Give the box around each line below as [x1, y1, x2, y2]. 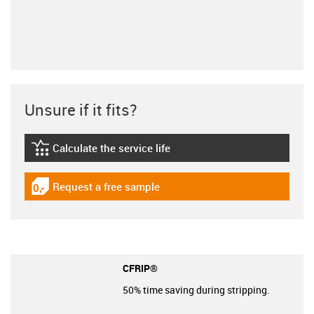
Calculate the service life [53, 140, 170, 155]
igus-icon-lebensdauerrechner [31, 146, 176, 161]
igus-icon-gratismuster [31, 185, 141, 199]
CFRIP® [123, 261, 158, 275]
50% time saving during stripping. [123, 282, 270, 296]
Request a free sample [53, 179, 160, 193]
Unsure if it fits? [25, 100, 137, 120]
